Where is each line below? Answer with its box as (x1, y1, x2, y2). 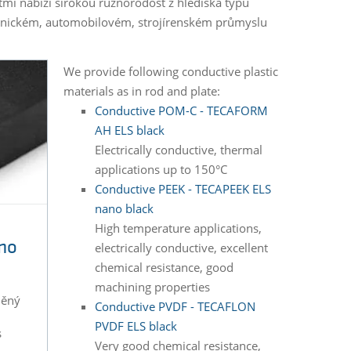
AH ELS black (94, 122, 165, 139)
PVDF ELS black (94, 318, 177, 335)
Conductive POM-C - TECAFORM (94, 103, 268, 119)
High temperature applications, (94, 220, 262, 237)
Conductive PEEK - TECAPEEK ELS (94, 181, 271, 197)
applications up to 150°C (94, 161, 227, 178)
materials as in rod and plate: (63, 83, 220, 100)
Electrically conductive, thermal (94, 142, 262, 158)
